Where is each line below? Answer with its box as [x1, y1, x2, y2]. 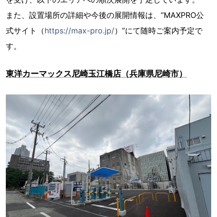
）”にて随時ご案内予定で [114, 26, 202, 36]
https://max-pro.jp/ [45, 26, 114, 36]
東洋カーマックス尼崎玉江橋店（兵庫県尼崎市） [6, 69, 187, 79]
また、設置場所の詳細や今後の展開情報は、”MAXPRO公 [6, 10, 204, 20]
